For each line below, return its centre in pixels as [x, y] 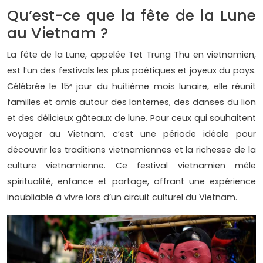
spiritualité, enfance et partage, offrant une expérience [131, 182]
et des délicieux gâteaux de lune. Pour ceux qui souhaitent [131, 118]
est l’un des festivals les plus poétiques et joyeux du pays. [131, 71]
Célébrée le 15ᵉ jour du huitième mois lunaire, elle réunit [131, 87]
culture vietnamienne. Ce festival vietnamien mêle [131, 166]
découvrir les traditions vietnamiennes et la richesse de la [131, 150]
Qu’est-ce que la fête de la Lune [131, 16]
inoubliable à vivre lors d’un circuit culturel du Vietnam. [122, 198]
